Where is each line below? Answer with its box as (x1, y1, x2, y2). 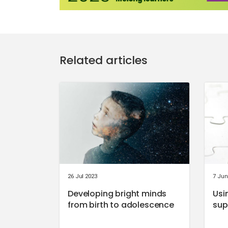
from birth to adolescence (68, 198, 174, 211)
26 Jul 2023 (68, 173, 97, 180)
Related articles (60, 52, 148, 68)
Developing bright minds (68, 187, 167, 199)
